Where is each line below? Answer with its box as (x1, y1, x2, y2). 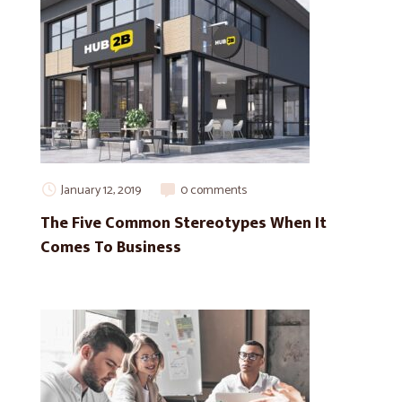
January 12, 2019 (61, 179, 141, 201)
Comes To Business (40, 233, 181, 261)
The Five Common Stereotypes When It (40, 209, 327, 237)
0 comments (180, 179, 247, 201)
